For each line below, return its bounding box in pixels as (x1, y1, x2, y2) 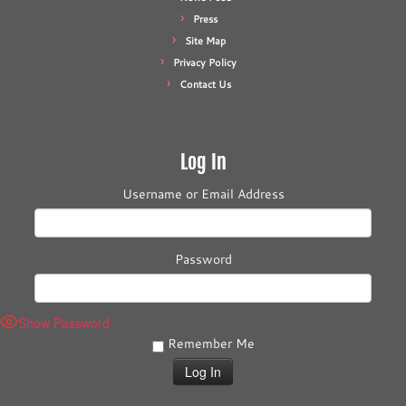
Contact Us (179, 77, 231, 92)
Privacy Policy (173, 55, 237, 70)
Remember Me (163, 334, 255, 353)
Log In (179, 150, 227, 174)
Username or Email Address (121, 185, 285, 203)
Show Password (18, 313, 110, 332)
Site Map (184, 34, 226, 48)
